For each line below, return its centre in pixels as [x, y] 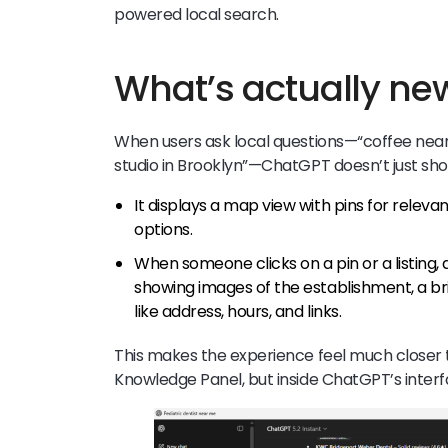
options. [163, 229]
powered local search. [196, 14]
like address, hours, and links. [238, 311]
